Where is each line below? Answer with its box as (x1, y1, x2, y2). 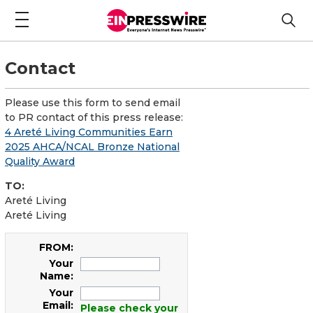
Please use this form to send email (5, 96, 180, 109)
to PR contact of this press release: (5, 110, 183, 124)
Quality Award (5, 154, 75, 168)
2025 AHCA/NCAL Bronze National (5, 140, 180, 153)
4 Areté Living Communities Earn (5, 125, 173, 138)
